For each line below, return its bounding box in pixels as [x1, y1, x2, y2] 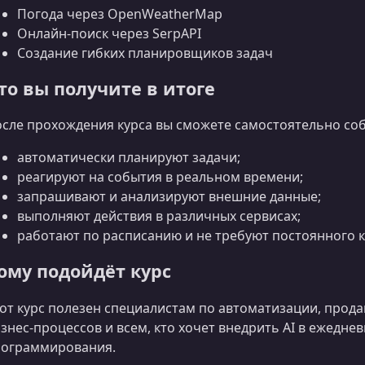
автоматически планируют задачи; [17, 148, 240, 167]
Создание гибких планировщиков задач [17, 44, 273, 63]
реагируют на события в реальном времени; [17, 168, 303, 187]
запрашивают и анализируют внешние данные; [17, 187, 321, 206]
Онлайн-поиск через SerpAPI [17, 24, 201, 43]
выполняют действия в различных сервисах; [17, 207, 301, 226]
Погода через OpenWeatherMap [17, 5, 222, 24]
